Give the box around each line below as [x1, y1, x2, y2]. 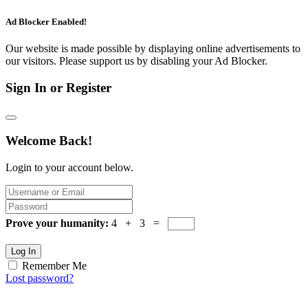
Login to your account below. [5, 161, 133, 173]
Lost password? [5, 272, 74, 284]
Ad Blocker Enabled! [5, 16, 87, 27]
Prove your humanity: [5, 217, 111, 229]
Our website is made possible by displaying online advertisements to [5, 43, 300, 55]
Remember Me [22, 259, 87, 272]
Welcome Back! [5, 133, 92, 148]
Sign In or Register [5, 80, 111, 95]
